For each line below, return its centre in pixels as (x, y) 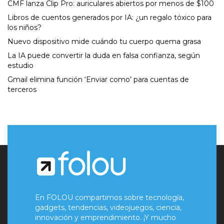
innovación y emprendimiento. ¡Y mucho (105, 218)
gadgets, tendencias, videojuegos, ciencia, (108, 208)
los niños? (24, 28)
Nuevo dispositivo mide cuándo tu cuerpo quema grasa (104, 42)
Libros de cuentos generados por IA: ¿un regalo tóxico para (109, 18)
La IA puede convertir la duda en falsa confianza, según (104, 56)
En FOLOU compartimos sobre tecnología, (109, 198)
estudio (20, 66)
